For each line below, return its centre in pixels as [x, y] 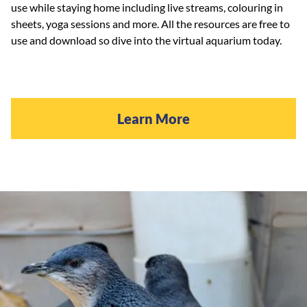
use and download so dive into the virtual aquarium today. [147, 40]
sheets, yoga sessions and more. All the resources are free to [150, 23]
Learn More [153, 118]
